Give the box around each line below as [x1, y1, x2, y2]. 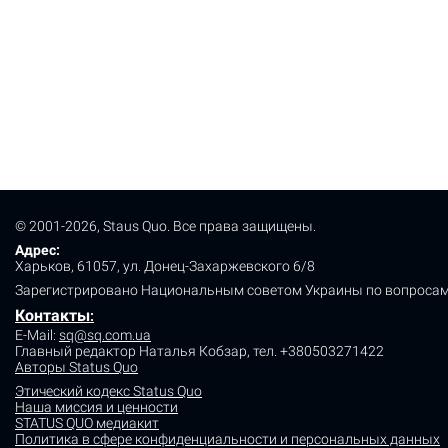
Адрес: [15, 242, 60, 259]
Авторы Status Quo [15, 359, 138, 376]
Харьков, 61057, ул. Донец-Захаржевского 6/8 [15, 258, 315, 275]
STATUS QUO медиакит [15, 415, 159, 432]
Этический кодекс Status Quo [15, 383, 202, 400]
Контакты [15, 306, 90, 326]
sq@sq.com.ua [59, 327, 151, 344]
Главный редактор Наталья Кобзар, [15, 343, 253, 360]
